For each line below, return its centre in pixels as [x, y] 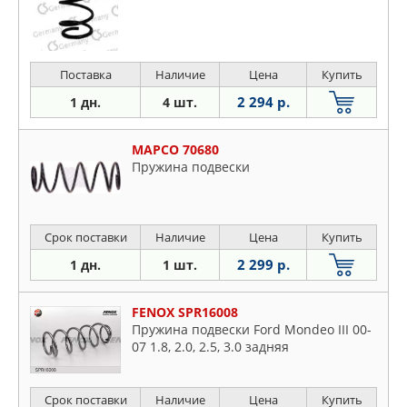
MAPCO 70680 [175, 149]
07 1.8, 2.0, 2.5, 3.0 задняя [210, 347]
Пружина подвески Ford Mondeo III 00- [252, 329]
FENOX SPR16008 [185, 312]
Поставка [85, 74]
